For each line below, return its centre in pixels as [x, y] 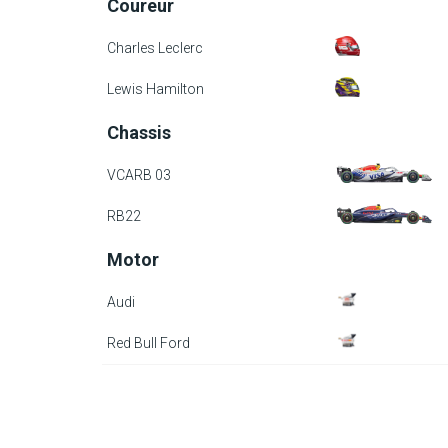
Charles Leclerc [155, 48]
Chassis [139, 132]
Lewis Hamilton [155, 89]
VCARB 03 [139, 175]
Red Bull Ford [148, 343]
